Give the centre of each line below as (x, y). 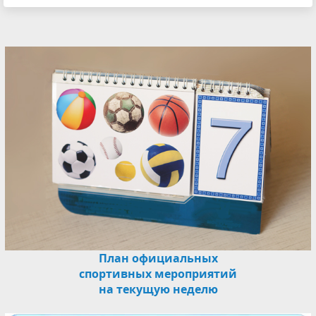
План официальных (158, 259)
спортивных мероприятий (158, 274)
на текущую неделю (158, 290)
